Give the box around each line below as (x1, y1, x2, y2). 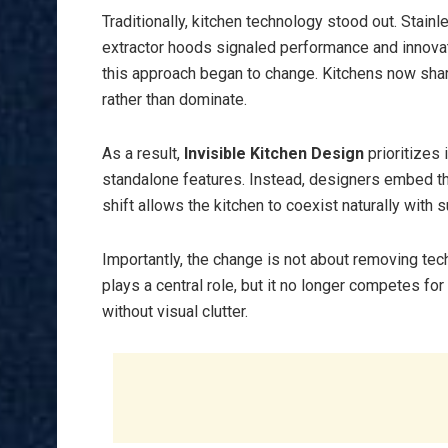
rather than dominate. (102, 90, 247, 110)
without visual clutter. (102, 302, 248, 322)
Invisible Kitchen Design (184, 144, 364, 164)
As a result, (102, 144, 184, 164)
